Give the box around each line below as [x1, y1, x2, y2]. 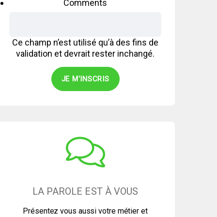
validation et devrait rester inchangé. [16, 48, 155, 59]
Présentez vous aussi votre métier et [23, 206, 148, 216]
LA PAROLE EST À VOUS [32, 186, 138, 197]
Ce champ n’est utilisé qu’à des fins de [12, 37, 158, 47]
